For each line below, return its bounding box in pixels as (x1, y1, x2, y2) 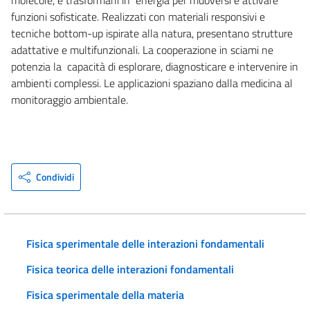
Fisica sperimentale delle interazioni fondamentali (26, 235, 264, 252)
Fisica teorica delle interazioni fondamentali (26, 260, 234, 277)
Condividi (35, 169, 74, 184)
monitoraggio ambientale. (11, 91, 128, 108)
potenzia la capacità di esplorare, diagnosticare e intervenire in (11, 57, 298, 75)
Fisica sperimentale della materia (26, 286, 184, 303)
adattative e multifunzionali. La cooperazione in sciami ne (11, 41, 273, 58)
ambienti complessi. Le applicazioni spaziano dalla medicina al (11, 74, 293, 91)
